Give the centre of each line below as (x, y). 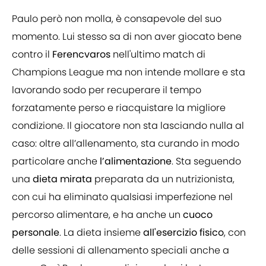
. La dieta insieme (101, 233)
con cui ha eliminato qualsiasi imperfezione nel (122, 197)
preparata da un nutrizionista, (163, 179)
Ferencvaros (81, 55)
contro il (32, 55)
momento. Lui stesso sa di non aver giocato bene (127, 37)
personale (36, 233)
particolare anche (56, 161)
